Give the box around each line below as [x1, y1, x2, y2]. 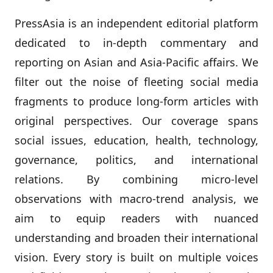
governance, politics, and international [15, 152, 258, 167]
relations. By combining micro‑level [15, 171, 258, 186]
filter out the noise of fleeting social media [15, 74, 258, 89]
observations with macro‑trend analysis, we [15, 191, 258, 206]
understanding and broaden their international [15, 230, 258, 245]
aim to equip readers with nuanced [15, 210, 258, 225]
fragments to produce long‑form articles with [15, 93, 258, 108]
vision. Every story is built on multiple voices [15, 249, 258, 264]
